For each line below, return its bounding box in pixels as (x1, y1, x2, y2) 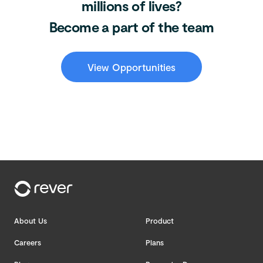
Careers (14, 238, 41, 248)
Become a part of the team (49, 18, 214, 35)
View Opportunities (87, 61, 176, 73)
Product (146, 216, 174, 226)
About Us (14, 216, 47, 226)
